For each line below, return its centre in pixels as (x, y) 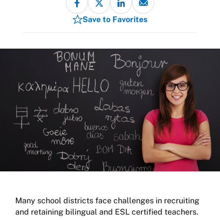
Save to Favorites (115, 19)
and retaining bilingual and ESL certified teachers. (108, 212)
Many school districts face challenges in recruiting (107, 201)
